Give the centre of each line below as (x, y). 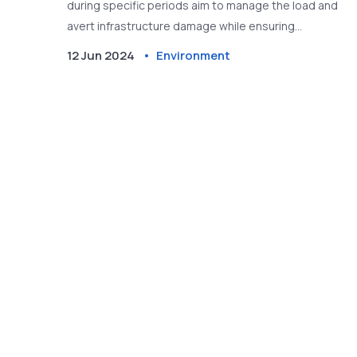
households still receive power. (149, 47)
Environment (194, 56)
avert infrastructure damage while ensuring (181, 26)
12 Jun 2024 (101, 56)
